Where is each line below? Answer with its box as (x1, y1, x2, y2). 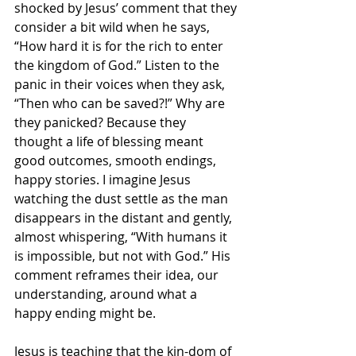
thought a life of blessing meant (14, 133, 207, 150)
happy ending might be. (14, 304, 156, 322)
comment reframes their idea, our (14, 266, 222, 284)
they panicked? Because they (14, 114, 189, 131)
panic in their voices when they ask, (14, 75, 228, 93)
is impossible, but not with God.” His (14, 247, 234, 265)
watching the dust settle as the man (14, 190, 231, 207)
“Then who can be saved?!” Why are (14, 95, 228, 112)
